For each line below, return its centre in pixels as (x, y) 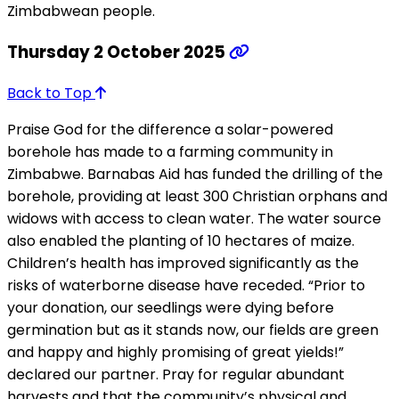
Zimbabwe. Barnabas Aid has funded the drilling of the (195, 174)
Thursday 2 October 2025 (118, 52)
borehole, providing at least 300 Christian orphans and (197, 196)
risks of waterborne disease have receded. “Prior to (186, 285)
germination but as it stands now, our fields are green (193, 330)
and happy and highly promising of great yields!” (175, 352)
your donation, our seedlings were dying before (171, 307)
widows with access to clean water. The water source (194, 218)
